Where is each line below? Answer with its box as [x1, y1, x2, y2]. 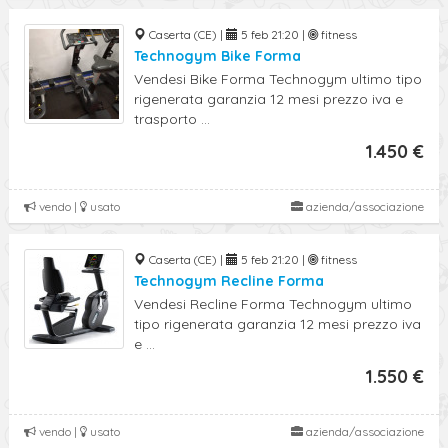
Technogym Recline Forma [134, 272, 324, 290]
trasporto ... [134, 110, 210, 128]
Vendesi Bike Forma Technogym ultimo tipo [134, 70, 422, 88]
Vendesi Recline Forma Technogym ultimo [134, 295, 412, 313]
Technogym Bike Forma [134, 47, 301, 65]
